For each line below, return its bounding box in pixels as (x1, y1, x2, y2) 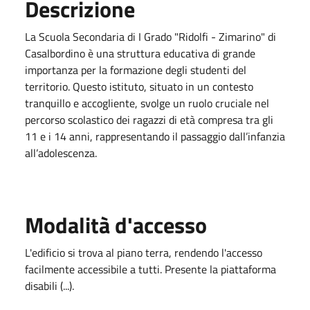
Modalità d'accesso (25, 208, 207, 241)
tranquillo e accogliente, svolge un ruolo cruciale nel (25, 94, 269, 111)
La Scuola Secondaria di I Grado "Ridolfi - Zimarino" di (25, 28, 276, 45)
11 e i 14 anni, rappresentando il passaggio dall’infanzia (25, 127, 285, 145)
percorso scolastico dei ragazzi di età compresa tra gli (25, 111, 273, 128)
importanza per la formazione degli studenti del (25, 61, 246, 78)
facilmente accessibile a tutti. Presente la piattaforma (25, 260, 276, 277)
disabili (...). (25, 277, 74, 294)
